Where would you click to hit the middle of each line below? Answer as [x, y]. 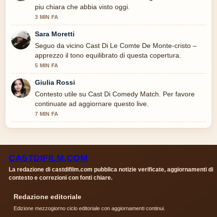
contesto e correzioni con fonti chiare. [61, 178]
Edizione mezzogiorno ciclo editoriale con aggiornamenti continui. [89, 209]
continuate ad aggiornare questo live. [92, 104]
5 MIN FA [47, 66]
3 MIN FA [47, 17]
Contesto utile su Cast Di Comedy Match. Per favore [115, 94]
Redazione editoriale [47, 197]
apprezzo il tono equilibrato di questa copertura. [108, 55]
